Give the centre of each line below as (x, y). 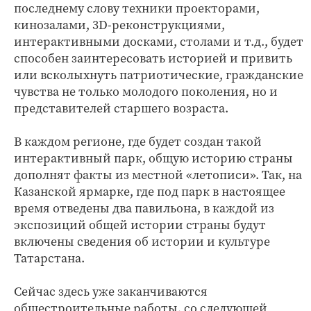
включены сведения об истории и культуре (142, 241)
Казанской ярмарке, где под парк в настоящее (150, 191)
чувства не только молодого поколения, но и (146, 91)
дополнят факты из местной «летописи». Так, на (158, 175)
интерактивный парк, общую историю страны (153, 158)
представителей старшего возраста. (121, 108)
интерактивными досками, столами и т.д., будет (159, 41)
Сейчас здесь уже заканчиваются (111, 291)
